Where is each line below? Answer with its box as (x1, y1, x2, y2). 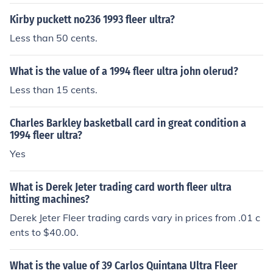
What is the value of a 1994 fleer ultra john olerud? (10, 65, 238, 78)
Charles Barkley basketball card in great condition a (10, 116, 246, 130)
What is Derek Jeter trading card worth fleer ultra (10, 180, 232, 194)
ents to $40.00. (10, 226, 79, 238)
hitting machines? (10, 193, 90, 206)
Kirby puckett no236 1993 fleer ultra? (10, 13, 175, 26)
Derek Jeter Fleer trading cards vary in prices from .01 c (10, 211, 260, 224)
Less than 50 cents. (10, 32, 97, 44)
